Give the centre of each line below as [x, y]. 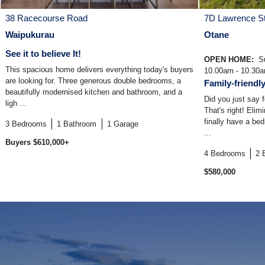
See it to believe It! [43, 54]
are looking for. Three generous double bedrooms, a [93, 81]
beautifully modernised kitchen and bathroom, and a [94, 92]
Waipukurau [30, 35]
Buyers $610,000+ [37, 143]
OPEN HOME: [230, 60]
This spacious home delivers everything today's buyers [99, 70]
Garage [126, 124]
